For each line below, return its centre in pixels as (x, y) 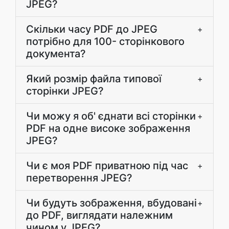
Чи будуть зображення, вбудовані (111, 203)
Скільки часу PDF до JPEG (92, 29)
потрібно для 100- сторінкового (105, 41)
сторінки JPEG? (65, 91)
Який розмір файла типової (94, 79)
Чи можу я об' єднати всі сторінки (111, 116)
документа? (56, 54)
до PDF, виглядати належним (99, 215)
